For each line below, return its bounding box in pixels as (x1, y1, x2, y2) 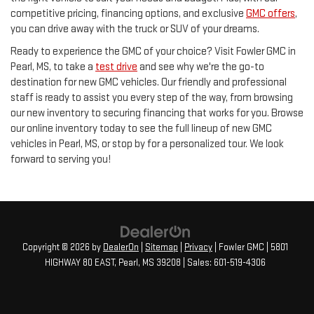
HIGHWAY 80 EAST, (45, 257, 116, 269)
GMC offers (246, 7, 295, 21)
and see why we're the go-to (137, 60, 264, 74)
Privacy (184, 242, 212, 254)
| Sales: (181, 257, 214, 269)
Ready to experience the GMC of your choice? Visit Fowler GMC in (11, 45, 296, 59)
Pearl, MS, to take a (11, 60, 95, 74)
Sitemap (145, 242, 178, 254)
